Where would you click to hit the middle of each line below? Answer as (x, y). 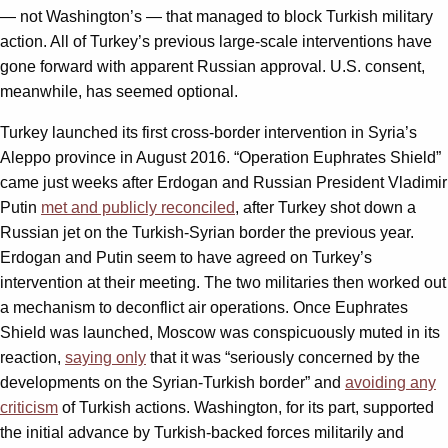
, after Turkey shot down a (325, 207)
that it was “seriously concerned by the (283, 357)
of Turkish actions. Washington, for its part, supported (246, 407)
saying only (105, 357)
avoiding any (390, 382)
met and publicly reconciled (138, 207)
